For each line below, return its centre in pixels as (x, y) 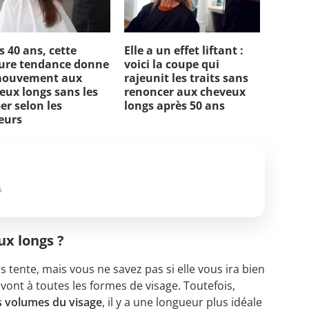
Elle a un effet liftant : (183, 50)
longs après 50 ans (174, 105)
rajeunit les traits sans (186, 78)
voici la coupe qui (171, 64)
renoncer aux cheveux (185, 91)
